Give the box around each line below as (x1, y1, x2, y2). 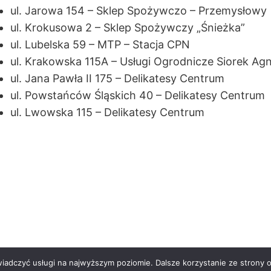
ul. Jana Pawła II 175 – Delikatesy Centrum (10, 72, 224, 85)
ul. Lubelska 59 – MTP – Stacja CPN (10, 38, 190, 51)
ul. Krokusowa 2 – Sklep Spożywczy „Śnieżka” (10, 21, 245, 34)
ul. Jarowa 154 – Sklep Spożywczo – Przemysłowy (10, 4, 267, 17)
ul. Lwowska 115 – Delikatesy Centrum (10, 106, 204, 119)
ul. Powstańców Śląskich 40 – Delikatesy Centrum (10, 89, 265, 102)
